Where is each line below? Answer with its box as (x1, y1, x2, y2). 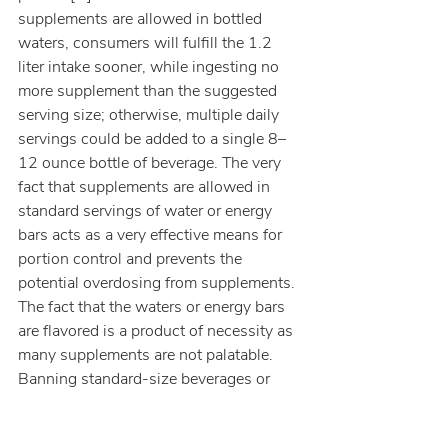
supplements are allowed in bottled (18, 8, 266, 30)
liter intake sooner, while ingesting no (18, 56, 283, 78)
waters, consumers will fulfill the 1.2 (18, 32, 276, 54)
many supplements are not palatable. (18, 344, 277, 366)
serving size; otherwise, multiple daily (18, 104, 283, 126)
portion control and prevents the (18, 248, 246, 270)
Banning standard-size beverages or (18, 368, 274, 390)
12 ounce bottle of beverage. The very (18, 152, 285, 174)
